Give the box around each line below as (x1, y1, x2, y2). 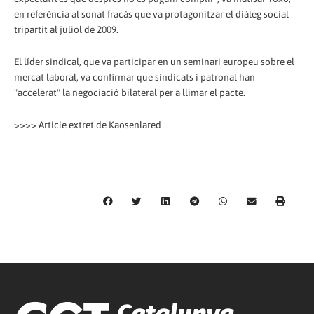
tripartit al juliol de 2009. (14, 24, 118, 36)
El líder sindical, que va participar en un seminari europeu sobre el (14, 56, 294, 68)
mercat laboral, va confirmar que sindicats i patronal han (14, 71, 255, 83)
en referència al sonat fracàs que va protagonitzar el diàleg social (14, 8, 289, 20)
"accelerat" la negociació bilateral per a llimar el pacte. (14, 87, 245, 99)
